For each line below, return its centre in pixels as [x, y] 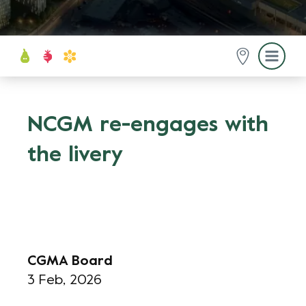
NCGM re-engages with [148, 126]
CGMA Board [70, 262]
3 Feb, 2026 [65, 281]
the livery [75, 156]
